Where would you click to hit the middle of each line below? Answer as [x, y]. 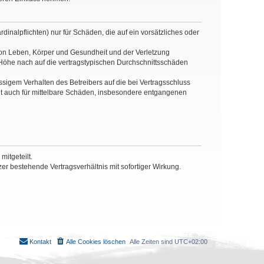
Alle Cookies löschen [96, 242]
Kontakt [40, 242]
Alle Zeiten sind [152, 242]
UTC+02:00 [191, 242]
